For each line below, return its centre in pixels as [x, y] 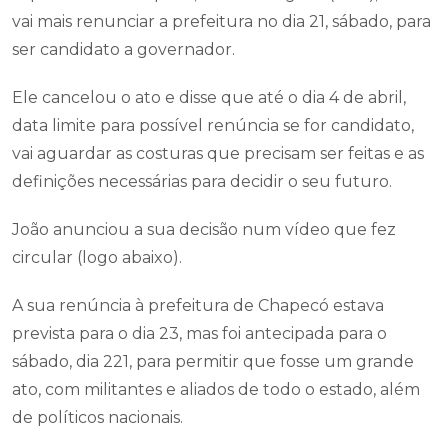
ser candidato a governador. [123, 49]
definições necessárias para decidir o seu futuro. [202, 181]
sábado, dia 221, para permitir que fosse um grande [213, 361]
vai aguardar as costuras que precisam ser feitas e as [218, 153]
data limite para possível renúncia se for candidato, [213, 125]
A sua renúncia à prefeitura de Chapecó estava [198, 305]
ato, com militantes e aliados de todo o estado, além [216, 389]
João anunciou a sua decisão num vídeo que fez [204, 229]
